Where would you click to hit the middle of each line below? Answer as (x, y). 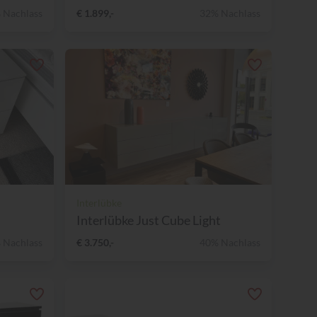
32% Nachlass (230, 13)
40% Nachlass (230, 242)
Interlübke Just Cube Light (149, 220)
